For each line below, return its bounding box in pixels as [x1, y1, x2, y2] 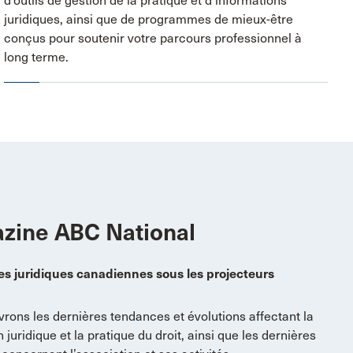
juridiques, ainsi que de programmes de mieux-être [4, 11, 294, 27]
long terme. [4, 49, 69, 65]
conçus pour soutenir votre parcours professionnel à [4, 30, 303, 46]
